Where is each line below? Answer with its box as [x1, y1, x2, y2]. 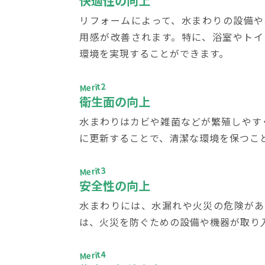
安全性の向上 [79, 176, 151, 194]
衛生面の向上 [79, 92, 151, 110]
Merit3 [79, 164, 107, 178]
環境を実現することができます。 [79, 46, 230, 61]
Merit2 [79, 79, 107, 94]
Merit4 [79, 248, 107, 263]
